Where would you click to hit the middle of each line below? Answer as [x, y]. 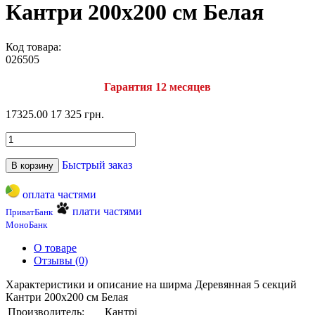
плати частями [107, 212]
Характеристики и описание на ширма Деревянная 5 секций [151, 285]
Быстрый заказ [97, 165]
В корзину [32, 166]
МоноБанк [26, 225]
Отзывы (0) [61, 261]
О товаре [55, 248]
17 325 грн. [77, 115]
